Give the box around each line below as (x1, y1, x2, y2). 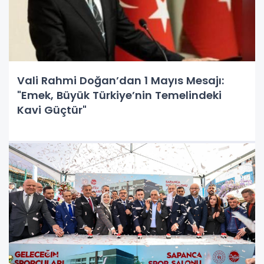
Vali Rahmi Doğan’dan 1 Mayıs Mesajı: (17, 72, 224, 88)
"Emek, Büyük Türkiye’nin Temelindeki (17, 87, 222, 103)
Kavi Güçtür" (17, 102, 87, 117)
